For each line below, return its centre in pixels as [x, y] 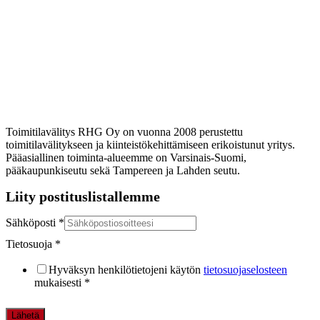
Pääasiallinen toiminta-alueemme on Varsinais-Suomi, [126, 157]
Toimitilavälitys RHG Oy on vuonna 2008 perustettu [124, 131]
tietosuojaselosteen [245, 269]
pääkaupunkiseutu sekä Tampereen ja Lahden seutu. [123, 170]
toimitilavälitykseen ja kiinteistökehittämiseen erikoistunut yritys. [150, 144]
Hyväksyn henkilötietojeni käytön [126, 269]
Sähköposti [32, 222]
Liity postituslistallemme [83, 196]
